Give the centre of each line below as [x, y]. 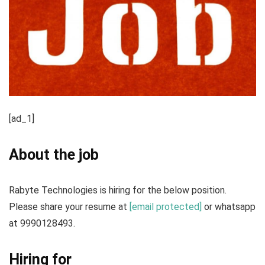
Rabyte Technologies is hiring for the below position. [118, 190]
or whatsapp [229, 206]
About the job [54, 154]
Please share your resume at [69, 206]
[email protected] [166, 206]
